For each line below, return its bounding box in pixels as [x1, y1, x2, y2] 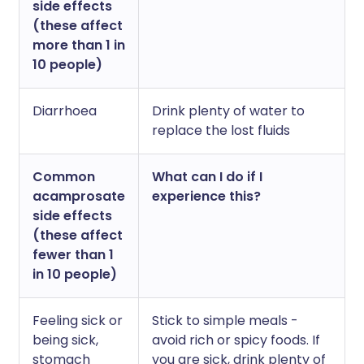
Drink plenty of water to [152, 102, 305, 120]
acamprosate [32, 187, 125, 206]
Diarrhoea [32, 102, 97, 120]
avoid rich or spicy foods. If [152, 331, 320, 349]
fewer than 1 [32, 245, 114, 264]
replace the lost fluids [152, 121, 290, 140]
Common [32, 167, 95, 186]
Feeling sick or [32, 311, 123, 330]
